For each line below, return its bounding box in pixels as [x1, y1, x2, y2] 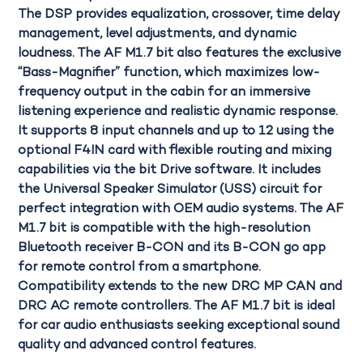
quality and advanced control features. [18, 339, 257, 353]
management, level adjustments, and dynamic [18, 28, 297, 42]
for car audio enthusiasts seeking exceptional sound [18, 319, 340, 334]
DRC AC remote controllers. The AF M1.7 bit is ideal [18, 300, 335, 314]
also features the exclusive [173, 47, 342, 62]
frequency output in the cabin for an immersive [18, 86, 311, 100]
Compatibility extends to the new [18, 280, 232, 295]
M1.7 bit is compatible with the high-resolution [18, 222, 311, 237]
